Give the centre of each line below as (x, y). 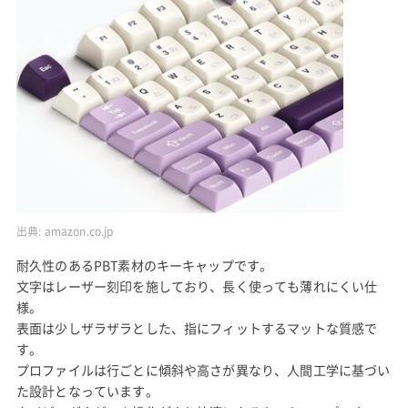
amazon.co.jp (79, 231)
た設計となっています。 (87, 391)
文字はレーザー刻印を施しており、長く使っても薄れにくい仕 (197, 286)
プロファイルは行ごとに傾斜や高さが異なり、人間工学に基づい (203, 370)
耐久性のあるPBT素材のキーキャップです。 (144, 265)
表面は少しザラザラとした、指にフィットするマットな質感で (197, 328)
